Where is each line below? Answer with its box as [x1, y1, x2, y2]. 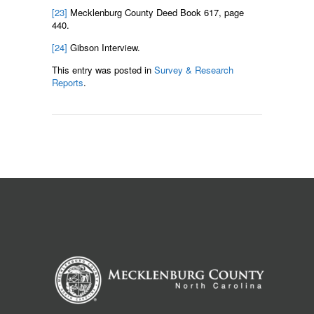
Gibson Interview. [67, 40, 140, 54]
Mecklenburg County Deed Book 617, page [67, 5, 244, 19]
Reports [52, 75, 83, 89]
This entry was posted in [52, 62, 154, 76]
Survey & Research [154, 62, 233, 76]
